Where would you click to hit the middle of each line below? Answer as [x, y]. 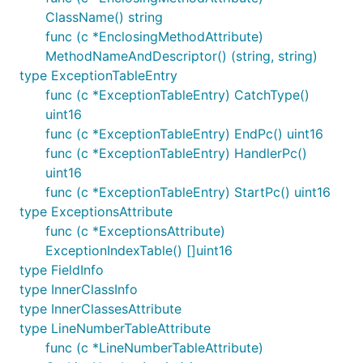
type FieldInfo [62, 270]
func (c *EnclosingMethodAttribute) [154, 36]
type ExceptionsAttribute [96, 211]
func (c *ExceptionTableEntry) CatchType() [177, 95]
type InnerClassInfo [79, 289]
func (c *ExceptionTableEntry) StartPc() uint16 [188, 192]
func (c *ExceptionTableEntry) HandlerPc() [176, 153]
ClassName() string [104, 17]
